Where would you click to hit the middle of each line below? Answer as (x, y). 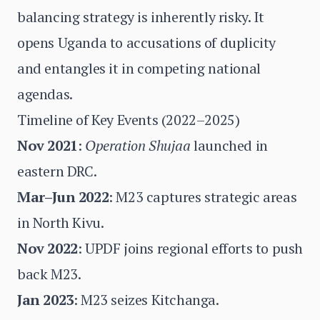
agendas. (45, 94)
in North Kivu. (61, 222)
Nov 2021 (47, 145)
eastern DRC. (57, 171)
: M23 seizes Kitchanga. (146, 300)
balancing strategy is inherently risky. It (141, 17)
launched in (229, 145)
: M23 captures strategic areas (203, 197)
